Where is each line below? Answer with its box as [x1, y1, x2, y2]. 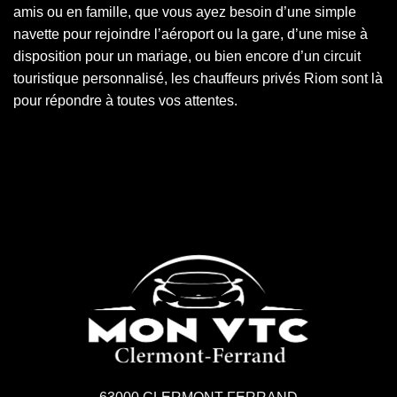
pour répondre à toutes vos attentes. [13, 93, 237, 109]
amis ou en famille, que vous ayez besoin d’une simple [13, 4, 356, 20]
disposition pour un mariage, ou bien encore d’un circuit [13, 49, 361, 65]
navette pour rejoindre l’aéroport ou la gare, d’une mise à [13, 27, 368, 43]
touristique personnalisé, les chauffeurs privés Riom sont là [13, 71, 383, 87]
